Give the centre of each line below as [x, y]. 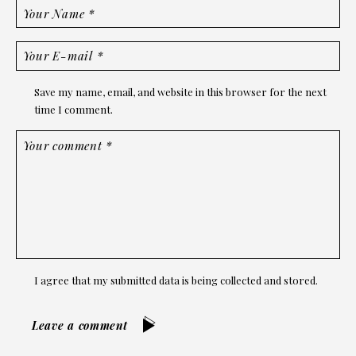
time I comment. [74, 110]
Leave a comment [80, 325]
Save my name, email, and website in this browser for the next [181, 92]
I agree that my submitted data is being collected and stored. [176, 281]
